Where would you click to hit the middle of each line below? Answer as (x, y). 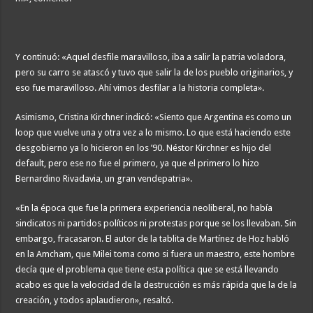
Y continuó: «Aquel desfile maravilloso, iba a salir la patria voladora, (151, 57)
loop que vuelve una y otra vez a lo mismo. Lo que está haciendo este (153, 133)
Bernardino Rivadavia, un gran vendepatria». (104, 179)
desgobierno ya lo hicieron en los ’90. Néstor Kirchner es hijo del (144, 148)
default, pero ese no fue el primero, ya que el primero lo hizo (138, 163)
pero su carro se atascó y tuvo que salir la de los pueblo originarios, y (154, 73)
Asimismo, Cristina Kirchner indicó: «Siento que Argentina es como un (154, 117)
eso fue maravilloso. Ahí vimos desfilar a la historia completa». (140, 88)
